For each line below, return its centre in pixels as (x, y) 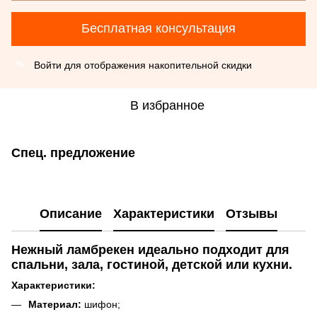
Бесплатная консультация (158, 29)
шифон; (102, 304)
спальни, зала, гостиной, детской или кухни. (152, 264)
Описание (71, 214)
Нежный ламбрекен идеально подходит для (150, 249)
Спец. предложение (73, 152)
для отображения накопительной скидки (157, 65)
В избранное (167, 105)
